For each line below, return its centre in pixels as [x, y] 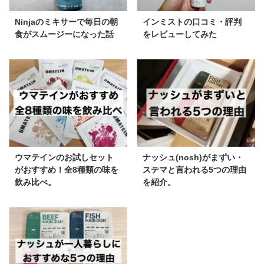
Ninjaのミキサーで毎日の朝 [66, 22]
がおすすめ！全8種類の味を [67, 170]
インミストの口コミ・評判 [192, 22]
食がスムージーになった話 [64, 34]
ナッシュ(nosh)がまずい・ [193, 158]
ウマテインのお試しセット [64, 158]
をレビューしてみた [180, 34]
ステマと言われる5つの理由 [194, 170]
